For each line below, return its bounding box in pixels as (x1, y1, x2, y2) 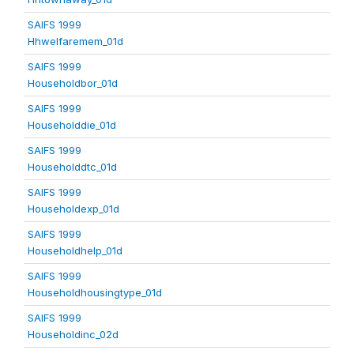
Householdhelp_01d (28, 244, 122, 257)
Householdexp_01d (28, 202, 119, 215)
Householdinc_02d (28, 328, 119, 341)
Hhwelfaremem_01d (28, 35, 123, 47)
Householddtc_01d (28, 160, 117, 173)
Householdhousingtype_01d (28, 286, 162, 299)
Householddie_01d (28, 119, 116, 131)
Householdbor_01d (28, 77, 118, 89)
